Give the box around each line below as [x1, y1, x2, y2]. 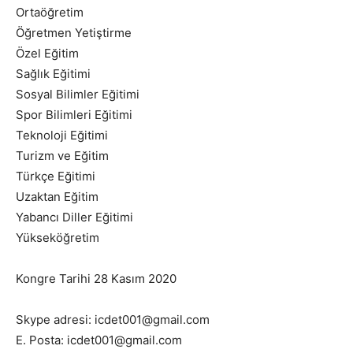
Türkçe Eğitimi [16, 169, 95, 184]
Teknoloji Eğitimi [16, 128, 108, 143]
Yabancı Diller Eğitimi [16, 210, 133, 225]
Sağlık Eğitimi [16, 66, 91, 82]
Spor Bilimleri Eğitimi [16, 107, 132, 123]
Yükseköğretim [16, 230, 99, 246]
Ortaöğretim [16, 5, 84, 20]
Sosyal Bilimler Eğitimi [16, 87, 139, 102]
